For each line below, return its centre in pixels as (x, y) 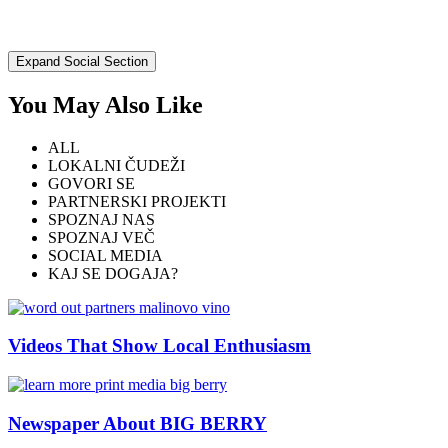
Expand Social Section (82, 61)
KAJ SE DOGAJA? (113, 273)
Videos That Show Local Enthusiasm (159, 346)
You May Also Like (105, 104)
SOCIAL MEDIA (105, 255)
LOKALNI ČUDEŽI (116, 165)
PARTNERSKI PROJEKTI (137, 201)
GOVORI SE (91, 183)
